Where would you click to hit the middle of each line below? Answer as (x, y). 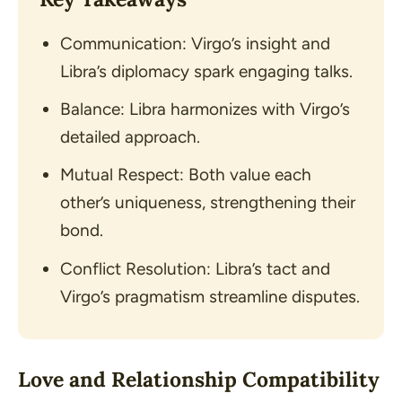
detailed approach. (130, 136)
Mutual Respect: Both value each (185, 175)
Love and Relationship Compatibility (199, 380)
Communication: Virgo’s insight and (195, 43)
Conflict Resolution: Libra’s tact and (195, 268)
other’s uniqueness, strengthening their (207, 203)
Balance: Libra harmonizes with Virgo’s (205, 109)
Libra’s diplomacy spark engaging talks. (206, 71)
